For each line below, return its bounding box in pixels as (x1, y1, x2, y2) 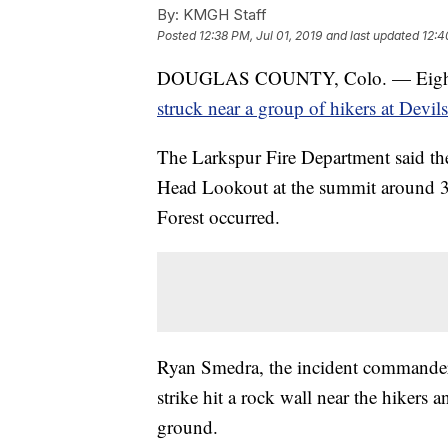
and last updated (326, 28, 419, 44)
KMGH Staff (179, 5, 267, 25)
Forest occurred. (157, 204, 280, 230)
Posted (157, 28, 199, 44)
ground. (157, 414, 218, 440)
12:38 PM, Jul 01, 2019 (199, 28, 322, 44)
